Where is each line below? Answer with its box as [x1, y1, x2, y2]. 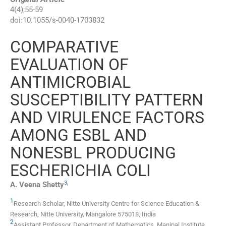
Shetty [42, 180, 64, 190]
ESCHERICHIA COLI [10, 161, 151, 181]
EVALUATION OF [10, 55, 129, 75]
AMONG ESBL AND [10, 126, 147, 145]
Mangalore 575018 [86, 210, 139, 218]
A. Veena [10, 180, 40, 190]
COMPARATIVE [10, 37, 119, 57]
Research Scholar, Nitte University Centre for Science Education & [14, 200, 199, 208]
